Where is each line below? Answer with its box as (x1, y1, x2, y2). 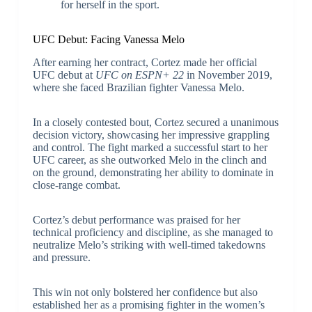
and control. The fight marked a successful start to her (32, 141, 267, 153)
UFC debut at (32, 68, 95, 81)
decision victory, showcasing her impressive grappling (32, 128, 270, 141)
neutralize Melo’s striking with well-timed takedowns (32, 238, 265, 251)
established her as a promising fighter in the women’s (32, 298, 265, 311)
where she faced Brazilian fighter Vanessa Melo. (32, 81, 244, 93)
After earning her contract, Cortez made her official (32, 56, 257, 68)
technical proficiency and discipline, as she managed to (32, 226, 273, 238)
